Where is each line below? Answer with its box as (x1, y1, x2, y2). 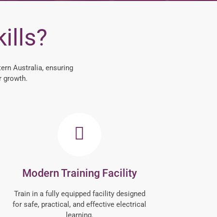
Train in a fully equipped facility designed (14, 189, 145, 199)
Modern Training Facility (22, 167, 137, 180)
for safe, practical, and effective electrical (13, 200, 146, 209)
